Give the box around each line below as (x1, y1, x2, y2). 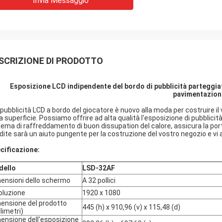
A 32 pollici (82, 176, 115, 184)
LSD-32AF (82, 164, 115, 172)
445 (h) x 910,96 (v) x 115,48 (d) (82, 203, 180, 211)
